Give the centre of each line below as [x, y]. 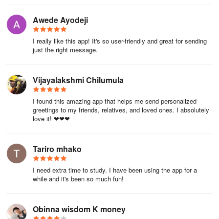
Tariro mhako [57, 149]
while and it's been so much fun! [78, 179]
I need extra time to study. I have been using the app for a [115, 170]
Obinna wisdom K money [79, 209]
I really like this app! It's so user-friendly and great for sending [120, 41]
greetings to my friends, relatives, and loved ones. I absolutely [121, 110]
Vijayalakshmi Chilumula [78, 80]
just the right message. [65, 50]
